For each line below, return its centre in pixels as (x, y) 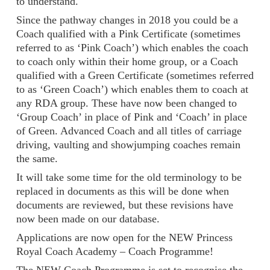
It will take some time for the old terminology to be (129, 177)
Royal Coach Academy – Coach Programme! (115, 251)
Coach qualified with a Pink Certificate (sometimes (128, 33)
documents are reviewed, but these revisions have (125, 205)
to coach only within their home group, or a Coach (127, 61)
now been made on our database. (89, 218)
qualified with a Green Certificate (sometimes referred (135, 75)
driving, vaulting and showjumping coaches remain (128, 144)
